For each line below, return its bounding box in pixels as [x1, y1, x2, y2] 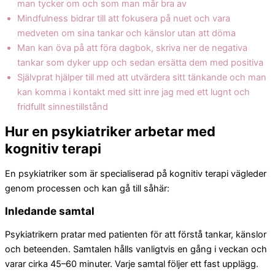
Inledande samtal [5, 204, 95, 218]
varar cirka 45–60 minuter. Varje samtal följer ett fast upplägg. [5, 258, 258, 269]
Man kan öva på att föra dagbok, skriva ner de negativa [17, 42, 247, 53]
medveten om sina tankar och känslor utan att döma [17, 27, 236, 39]
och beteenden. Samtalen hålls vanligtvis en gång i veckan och [5, 243, 267, 255]
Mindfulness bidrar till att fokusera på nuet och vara [17, 12, 230, 24]
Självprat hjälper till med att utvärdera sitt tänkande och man [17, 71, 266, 83]
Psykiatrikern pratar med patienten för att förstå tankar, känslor [5, 228, 266, 240]
